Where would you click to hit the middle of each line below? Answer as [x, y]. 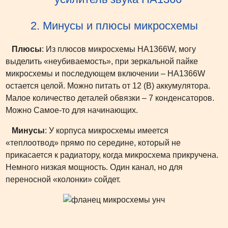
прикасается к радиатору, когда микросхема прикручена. [112, 155]
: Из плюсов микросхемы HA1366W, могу [119, 49]
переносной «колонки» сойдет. [63, 179]
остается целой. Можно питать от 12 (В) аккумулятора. [108, 85]
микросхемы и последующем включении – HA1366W [105, 73]
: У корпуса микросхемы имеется [107, 130]
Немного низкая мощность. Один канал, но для [94, 167]
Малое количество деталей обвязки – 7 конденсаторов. [110, 98]
